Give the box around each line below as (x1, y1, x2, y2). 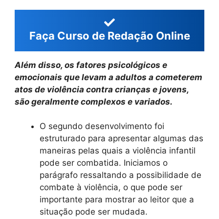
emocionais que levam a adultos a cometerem (15, 72, 202, 82)
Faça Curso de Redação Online (29, 29, 190, 42)
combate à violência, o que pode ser (40, 182, 182, 193)
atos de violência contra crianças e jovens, (15, 84, 189, 94)
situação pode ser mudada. (40, 207, 148, 217)
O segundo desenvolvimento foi (40, 121, 164, 131)
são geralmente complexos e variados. (15, 96, 173, 107)
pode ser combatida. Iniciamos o (40, 158, 168, 168)
